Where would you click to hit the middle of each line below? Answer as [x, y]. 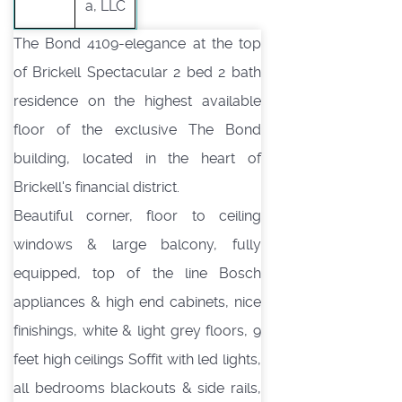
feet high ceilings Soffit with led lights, [137, 359]
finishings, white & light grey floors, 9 [137, 330]
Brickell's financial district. [96, 187]
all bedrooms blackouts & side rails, [137, 388]
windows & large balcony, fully [137, 244]
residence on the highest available [137, 100]
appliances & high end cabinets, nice [137, 301]
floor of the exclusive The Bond [137, 129]
